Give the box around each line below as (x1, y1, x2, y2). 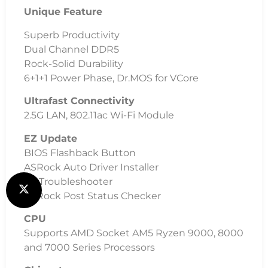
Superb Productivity (24, 29, 120, 41)
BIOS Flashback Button (24, 147, 136, 159)
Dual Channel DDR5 (24, 43, 119, 55)
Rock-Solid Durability (24, 57, 123, 69)
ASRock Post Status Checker (24, 190, 161, 202)
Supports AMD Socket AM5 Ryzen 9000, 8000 (24, 227, 243, 239)
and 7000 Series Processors (24, 241, 155, 253)
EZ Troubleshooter (24, 175, 112, 187)
